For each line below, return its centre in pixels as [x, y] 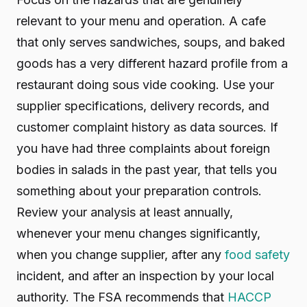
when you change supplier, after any [121, 255]
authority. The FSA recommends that [122, 297]
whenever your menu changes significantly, [138, 233]
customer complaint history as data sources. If [147, 127]
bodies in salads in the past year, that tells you [147, 170]
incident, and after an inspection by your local [145, 276]
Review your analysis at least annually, [125, 212]
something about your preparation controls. [139, 191]
